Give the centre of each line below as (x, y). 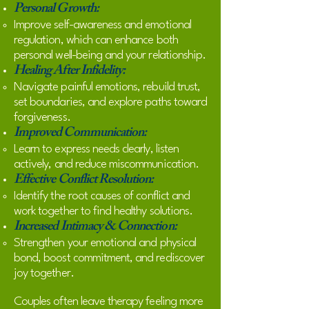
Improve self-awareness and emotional (102, 25)
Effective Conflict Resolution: (84, 181)
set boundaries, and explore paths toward (111, 102)
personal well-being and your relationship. (110, 56)
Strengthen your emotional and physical (105, 243)
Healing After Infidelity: (70, 72)
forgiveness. (42, 118)
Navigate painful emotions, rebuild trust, (107, 87)
